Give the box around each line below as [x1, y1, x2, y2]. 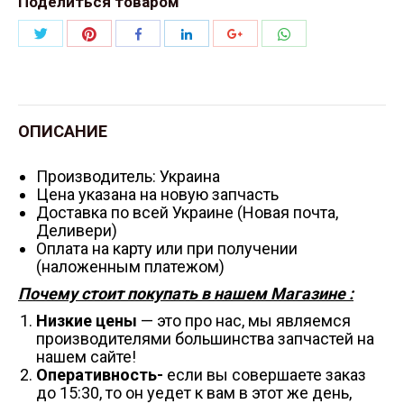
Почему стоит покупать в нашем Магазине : [18, 283, 353, 303]
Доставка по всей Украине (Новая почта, [36, 202, 338, 222]
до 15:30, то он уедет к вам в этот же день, [36, 382, 352, 402]
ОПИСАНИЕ [18, 121, 107, 141]
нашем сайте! [36, 346, 136, 366]
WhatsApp [290, 53, 352, 69]
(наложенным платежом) [36, 256, 225, 276]
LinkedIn [192, 54, 239, 68]
